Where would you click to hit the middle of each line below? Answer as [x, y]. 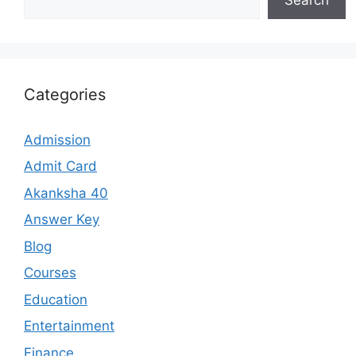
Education [56, 299]
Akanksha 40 [66, 193]
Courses [50, 273]
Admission [57, 139]
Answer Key [62, 220]
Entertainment [69, 326]
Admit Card [60, 166]
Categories [65, 94]
